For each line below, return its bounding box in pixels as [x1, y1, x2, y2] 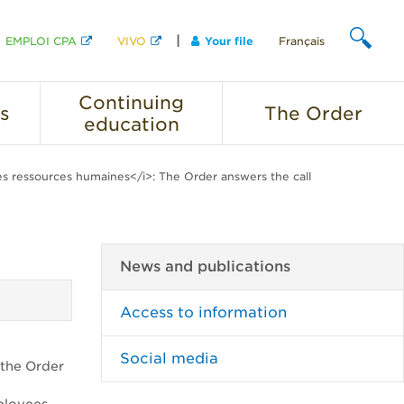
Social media [120, 350, 218, 367]
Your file [205, 34, 253, 48]
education [83, 114, 179, 135]
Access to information [120, 304, 287, 321]
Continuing [78, 92, 184, 114]
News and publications [120, 258, 290, 275]
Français [279, 34, 325, 48]
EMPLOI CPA [5, 34, 77, 48]
